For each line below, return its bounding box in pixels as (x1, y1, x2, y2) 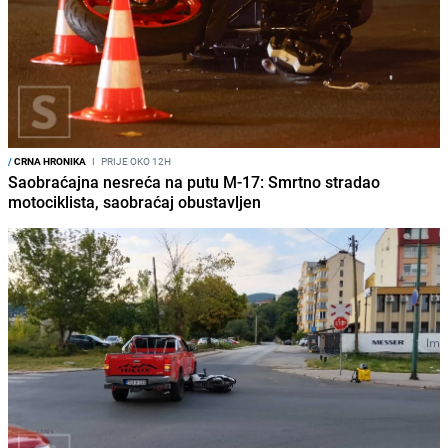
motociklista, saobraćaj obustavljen (8, 190, 261, 213)
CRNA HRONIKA (12, 153, 86, 168)
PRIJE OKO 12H (99, 153, 171, 168)
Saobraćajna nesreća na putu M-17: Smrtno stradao (8, 170, 380, 193)
